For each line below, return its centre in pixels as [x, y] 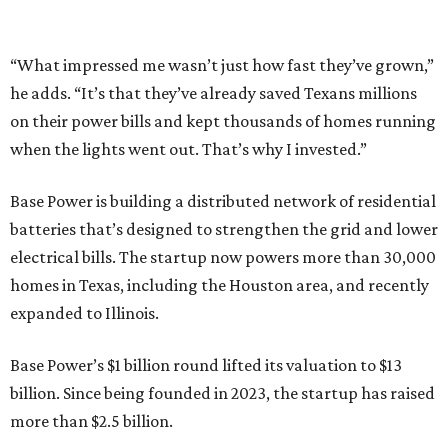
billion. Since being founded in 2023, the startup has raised [222, 393]
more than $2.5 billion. [91, 421]
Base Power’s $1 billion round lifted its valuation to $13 [206, 365]
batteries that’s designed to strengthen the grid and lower [224, 229]
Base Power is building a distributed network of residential [223, 201]
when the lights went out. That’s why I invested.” [188, 149]
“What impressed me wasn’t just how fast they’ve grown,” [222, 65]
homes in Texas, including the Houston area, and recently [219, 285]
